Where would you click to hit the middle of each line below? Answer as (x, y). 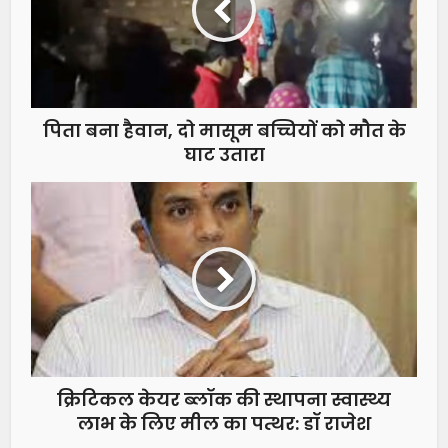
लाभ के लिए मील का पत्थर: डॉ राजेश (224, 423)
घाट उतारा (224, 154)
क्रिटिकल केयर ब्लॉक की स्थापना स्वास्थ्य (224, 399)
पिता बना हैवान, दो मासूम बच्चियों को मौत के (224, 130)
